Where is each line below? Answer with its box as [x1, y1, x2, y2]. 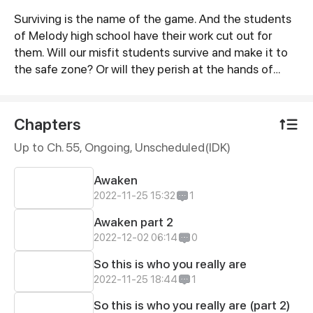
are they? [13, 95, 63, 110]
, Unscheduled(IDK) [129, 140, 231, 155]
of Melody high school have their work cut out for [13, 28, 272, 43]
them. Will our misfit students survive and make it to [13, 45, 288, 60]
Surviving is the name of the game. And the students [13, 11, 291, 27]
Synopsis [13, 13, 99, 38]
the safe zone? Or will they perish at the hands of [13, 61, 273, 77]
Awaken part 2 [94, 214, 174, 229]
